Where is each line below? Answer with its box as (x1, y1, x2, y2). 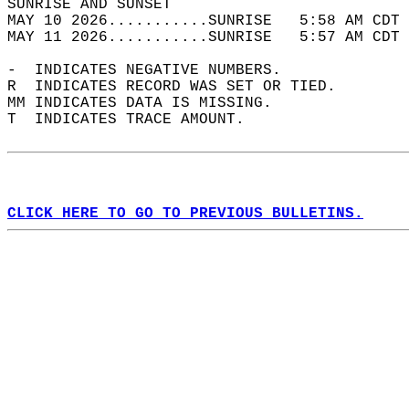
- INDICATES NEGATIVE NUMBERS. (7, 62, 299, 79)
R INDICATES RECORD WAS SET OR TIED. (7, 79, 354, 95)
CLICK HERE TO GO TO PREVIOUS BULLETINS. (7, 205, 363, 222)
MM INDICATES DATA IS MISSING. (7, 95, 290, 111)
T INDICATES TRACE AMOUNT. (7, 111, 263, 128)
